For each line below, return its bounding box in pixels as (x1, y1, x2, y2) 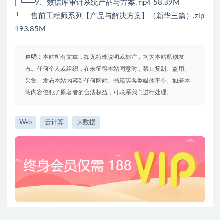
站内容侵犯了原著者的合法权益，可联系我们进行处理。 (25, 89, 172, 95)
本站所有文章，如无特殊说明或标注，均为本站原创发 (43, 54, 184, 60)
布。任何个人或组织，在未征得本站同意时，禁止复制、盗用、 (25, 65, 190, 72)
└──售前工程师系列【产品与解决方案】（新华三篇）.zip (15, 12, 204, 20)
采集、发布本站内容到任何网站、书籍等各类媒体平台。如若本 (25, 77, 190, 83)
